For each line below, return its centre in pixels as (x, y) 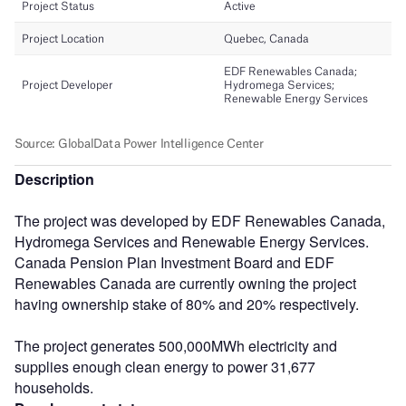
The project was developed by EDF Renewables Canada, (200, 220)
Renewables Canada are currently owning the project (185, 283)
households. (54, 387)
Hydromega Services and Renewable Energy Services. (192, 241)
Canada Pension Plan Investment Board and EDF (174, 262)
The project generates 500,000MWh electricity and (176, 345)
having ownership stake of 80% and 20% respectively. (187, 304)
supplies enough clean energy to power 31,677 (165, 366)
